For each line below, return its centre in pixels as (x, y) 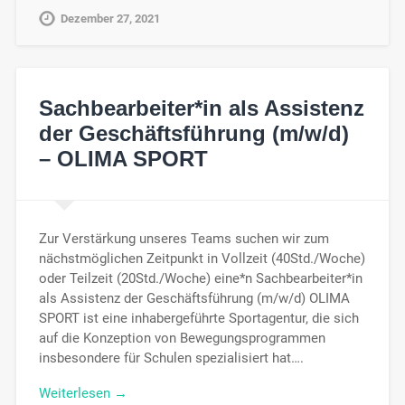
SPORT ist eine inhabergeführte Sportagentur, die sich (198, 318)
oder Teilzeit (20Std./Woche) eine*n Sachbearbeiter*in (200, 278)
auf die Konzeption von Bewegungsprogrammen (182, 338)
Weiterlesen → (83, 393)
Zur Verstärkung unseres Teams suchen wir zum (184, 238)
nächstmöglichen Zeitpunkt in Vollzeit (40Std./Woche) (202, 258)
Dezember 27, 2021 (110, 19)
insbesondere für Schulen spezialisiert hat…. (171, 358)
